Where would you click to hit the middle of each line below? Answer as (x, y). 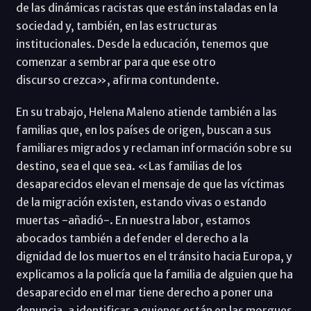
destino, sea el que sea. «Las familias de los (129, 166)
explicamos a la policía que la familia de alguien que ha (154, 274)
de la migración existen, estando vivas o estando (141, 202)
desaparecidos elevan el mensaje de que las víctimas (150, 184)
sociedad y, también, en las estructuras (116, 25)
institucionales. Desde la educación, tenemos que (142, 43)
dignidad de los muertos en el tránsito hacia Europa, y (154, 256)
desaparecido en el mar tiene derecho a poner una (144, 292)
